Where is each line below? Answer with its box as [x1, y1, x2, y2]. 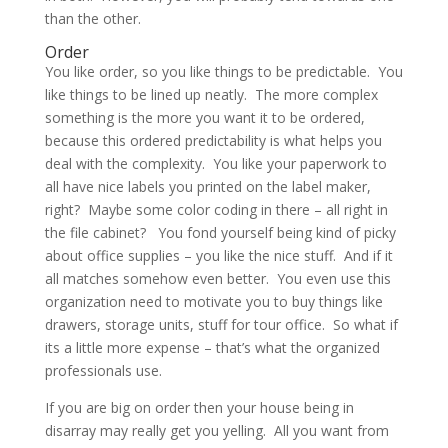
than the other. [44, 8, 141, 28]
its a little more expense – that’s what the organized [44, 337, 380, 357]
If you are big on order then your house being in [44, 397, 354, 417]
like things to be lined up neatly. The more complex [44, 84, 378, 104]
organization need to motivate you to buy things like [44, 291, 383, 311]
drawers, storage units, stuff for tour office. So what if [44, 314, 398, 334]
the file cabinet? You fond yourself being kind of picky [44, 222, 396, 242]
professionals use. [44, 360, 162, 380]
